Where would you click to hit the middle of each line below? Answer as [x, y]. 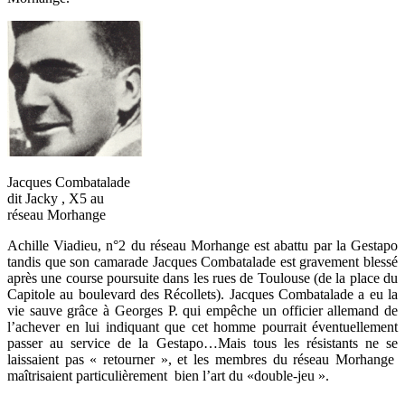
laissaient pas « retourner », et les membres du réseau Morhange [202, 359]
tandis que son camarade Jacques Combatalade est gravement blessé [202, 261]
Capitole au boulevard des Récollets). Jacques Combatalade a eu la [202, 294]
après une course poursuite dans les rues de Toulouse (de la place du [202, 278]
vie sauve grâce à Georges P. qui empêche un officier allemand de [202, 310]
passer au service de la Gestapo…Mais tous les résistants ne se [202, 343]
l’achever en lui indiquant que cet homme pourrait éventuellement [202, 326]
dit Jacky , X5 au [56, 198]
